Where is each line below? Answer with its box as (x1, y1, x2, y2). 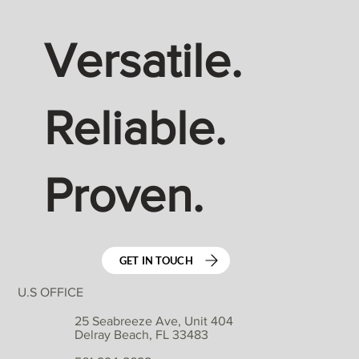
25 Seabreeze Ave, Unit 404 (75, 314, 234, 329)
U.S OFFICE (18, 284, 84, 299)
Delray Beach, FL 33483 (75, 328, 209, 342)
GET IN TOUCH (119, 253, 193, 267)
